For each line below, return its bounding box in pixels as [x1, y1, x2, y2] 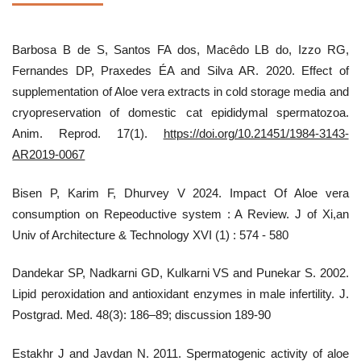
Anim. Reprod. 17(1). [12, 127, 164, 141]
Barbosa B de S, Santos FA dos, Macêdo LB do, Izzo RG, [12, 43, 349, 57]
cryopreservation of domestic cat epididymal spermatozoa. [12, 106, 349, 120]
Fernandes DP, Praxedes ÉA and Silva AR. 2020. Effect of [12, 64, 349, 78]
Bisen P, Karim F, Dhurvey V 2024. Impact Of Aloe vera [12, 185, 349, 200]
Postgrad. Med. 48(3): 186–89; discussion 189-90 [12, 308, 272, 322]
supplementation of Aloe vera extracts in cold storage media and [12, 85, 349, 99]
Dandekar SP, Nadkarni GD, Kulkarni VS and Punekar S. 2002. [12, 266, 349, 280]
